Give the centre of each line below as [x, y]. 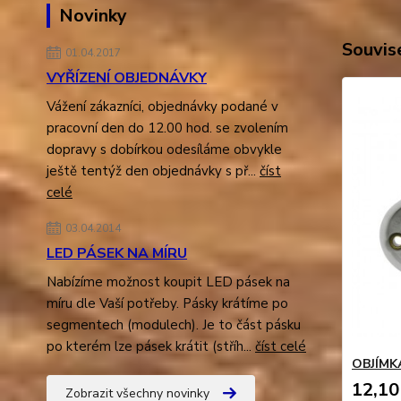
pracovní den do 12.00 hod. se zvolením [167, 128]
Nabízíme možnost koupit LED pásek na [168, 282]
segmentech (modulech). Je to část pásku [174, 325]
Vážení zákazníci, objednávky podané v [162, 107]
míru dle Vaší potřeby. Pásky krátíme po [167, 303]
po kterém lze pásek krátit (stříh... [151, 346]
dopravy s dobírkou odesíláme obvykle [164, 149]
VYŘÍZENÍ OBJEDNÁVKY [127, 78]
